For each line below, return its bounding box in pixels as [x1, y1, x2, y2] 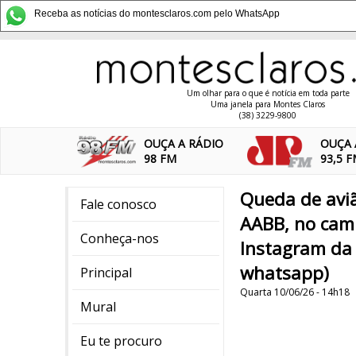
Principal [80, 264, 132, 281]
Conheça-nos [80, 230, 159, 247]
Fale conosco [80, 195, 157, 213]
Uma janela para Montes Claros [211, 99, 325, 110]
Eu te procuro [80, 332, 162, 350]
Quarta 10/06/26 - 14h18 [240, 285, 350, 299]
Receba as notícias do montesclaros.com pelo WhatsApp [34, 8, 280, 19]
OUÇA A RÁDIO [144, 136, 224, 151]
